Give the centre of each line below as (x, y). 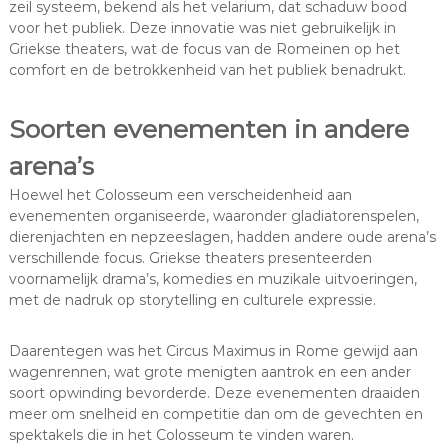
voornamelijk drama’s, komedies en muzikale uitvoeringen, (212, 279)
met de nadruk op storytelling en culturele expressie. (192, 300)
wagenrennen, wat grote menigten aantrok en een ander (209, 372)
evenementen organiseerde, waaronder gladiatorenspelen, (213, 216)
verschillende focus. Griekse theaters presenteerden (190, 258)
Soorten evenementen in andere (208, 129)
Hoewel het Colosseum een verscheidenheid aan (180, 195)
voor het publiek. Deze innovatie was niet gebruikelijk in (202, 28)
